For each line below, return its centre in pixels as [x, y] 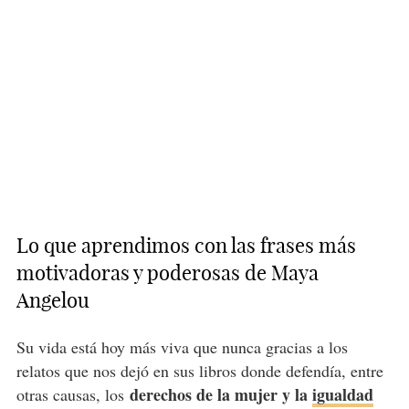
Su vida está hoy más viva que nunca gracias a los [182, 347]
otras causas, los [73, 395]
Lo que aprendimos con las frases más [186, 246]
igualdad [342, 395]
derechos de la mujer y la [220, 395]
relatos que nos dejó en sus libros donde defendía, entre [199, 371]
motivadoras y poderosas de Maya [167, 273]
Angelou [55, 301]
